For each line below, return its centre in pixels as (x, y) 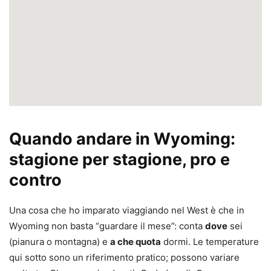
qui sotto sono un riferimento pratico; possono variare (124, 258)
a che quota (135, 242)
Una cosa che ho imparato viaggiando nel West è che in (127, 211)
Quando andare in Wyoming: (122, 139)
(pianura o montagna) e (60, 242)
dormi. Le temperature (210, 242)
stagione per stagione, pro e (119, 160)
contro (35, 180)
